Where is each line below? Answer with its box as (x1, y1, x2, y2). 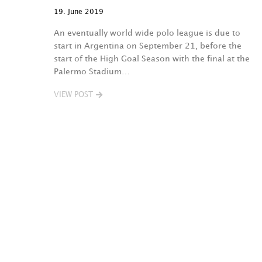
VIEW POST (54, 91, 93, 98)
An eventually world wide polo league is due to (54, 29, 240, 37)
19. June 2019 (54, 9, 104, 15)
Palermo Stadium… (54, 68, 130, 75)
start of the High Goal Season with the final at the (54, 55, 250, 63)
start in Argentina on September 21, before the (54, 42, 242, 50)
